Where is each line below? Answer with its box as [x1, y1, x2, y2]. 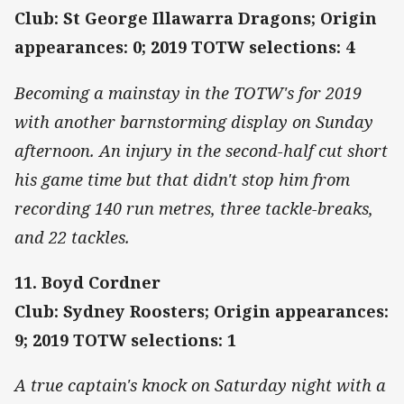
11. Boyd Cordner [14, 271, 161, 293]
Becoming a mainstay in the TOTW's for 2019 [14, 81, 362, 104]
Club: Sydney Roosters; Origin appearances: [14, 299, 389, 322]
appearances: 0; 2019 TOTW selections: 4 [14, 36, 354, 59]
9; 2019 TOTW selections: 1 [14, 328, 236, 351]
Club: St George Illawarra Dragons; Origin [14, 7, 377, 30]
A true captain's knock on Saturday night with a [14, 373, 386, 396]
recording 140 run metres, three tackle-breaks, [14, 197, 373, 219]
